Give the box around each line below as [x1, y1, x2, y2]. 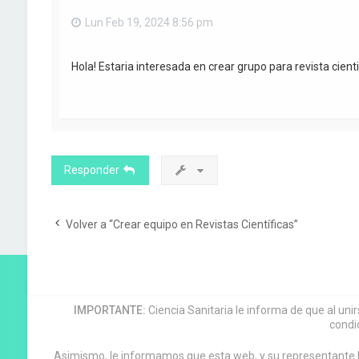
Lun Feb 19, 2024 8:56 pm [84, 15, 213, 29]
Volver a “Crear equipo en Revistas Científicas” [65, 218, 298, 232]
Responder [63, 163, 119, 177]
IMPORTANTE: [74, 304, 147, 317]
